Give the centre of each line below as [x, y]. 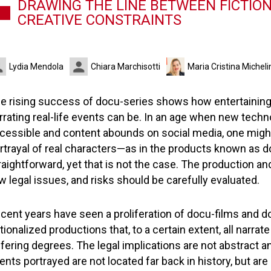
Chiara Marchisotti [126, 67]
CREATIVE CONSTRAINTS [100, 20]
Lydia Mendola [36, 67]
